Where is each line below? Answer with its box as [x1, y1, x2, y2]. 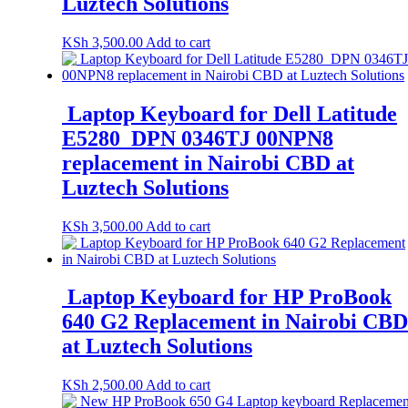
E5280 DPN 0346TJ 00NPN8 [62, 126, 333, 150]
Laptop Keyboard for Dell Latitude [62, 101, 397, 126]
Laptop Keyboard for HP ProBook [62, 285, 392, 310]
